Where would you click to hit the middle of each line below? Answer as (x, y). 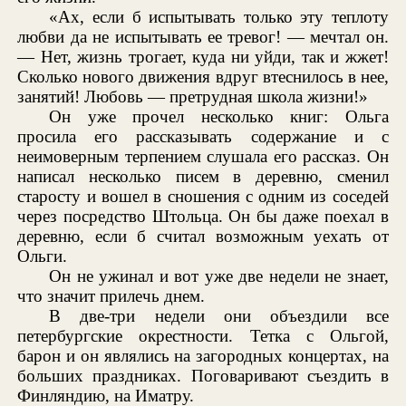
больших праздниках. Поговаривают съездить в (203, 375)
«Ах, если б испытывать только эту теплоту (219, 16)
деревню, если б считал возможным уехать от (203, 236)
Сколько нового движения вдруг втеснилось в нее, (203, 76)
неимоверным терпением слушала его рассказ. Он (203, 156)
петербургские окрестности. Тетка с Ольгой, (203, 335)
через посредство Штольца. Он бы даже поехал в (203, 216)
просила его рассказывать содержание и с (203, 136)
